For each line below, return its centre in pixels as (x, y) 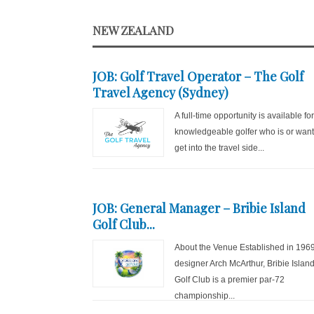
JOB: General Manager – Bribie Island (199, 208)
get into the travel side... (219, 148)
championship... (204, 296)
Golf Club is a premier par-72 (229, 280)
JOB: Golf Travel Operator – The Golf (198, 76)
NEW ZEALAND (133, 30)
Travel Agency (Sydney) (161, 93)
